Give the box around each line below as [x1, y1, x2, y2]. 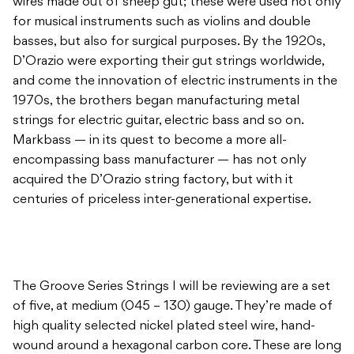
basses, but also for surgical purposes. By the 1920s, [13, 36, 325, 49]
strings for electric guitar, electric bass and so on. [13, 115, 303, 128]
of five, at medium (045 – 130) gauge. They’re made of [13, 300, 333, 314]
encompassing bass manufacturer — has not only [13, 154, 307, 168]
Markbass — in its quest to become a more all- [13, 134, 287, 148]
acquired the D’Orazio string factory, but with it [13, 174, 293, 187]
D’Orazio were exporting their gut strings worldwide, [13, 55, 324, 69]
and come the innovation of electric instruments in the [13, 75, 337, 88]
